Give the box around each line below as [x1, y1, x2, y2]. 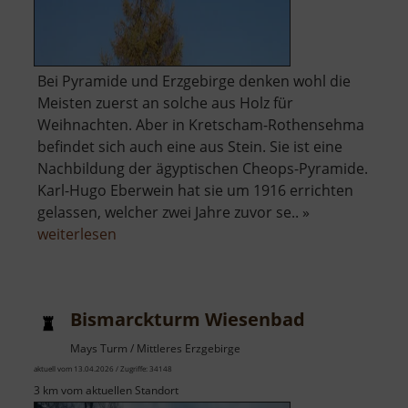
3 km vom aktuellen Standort [34, 382, 178, 399]
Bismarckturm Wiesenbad [70, 307, 305, 332]
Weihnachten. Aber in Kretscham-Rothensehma [37, 115, 364, 136]
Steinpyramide [116, 245, 216, 266]
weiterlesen [37, 224, 117, 245]
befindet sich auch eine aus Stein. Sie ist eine [37, 137, 342, 158]
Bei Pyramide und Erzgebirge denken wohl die [37, 71, 351, 92]
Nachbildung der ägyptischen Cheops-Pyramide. [37, 158, 368, 179]
